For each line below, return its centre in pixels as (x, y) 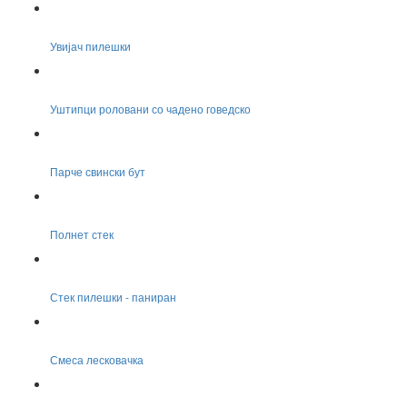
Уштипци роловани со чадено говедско (150, 109)
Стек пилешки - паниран (113, 297)
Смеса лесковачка (97, 360)
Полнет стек (82, 234)
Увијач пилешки (90, 46)
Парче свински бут (98, 172)
